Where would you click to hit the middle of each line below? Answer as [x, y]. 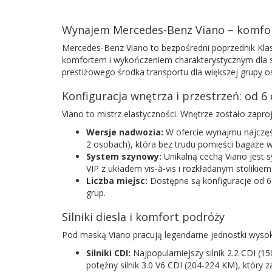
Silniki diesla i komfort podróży [143, 216]
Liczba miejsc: [117, 180]
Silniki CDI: [108, 253]
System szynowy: [124, 156]
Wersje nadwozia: [125, 132]
